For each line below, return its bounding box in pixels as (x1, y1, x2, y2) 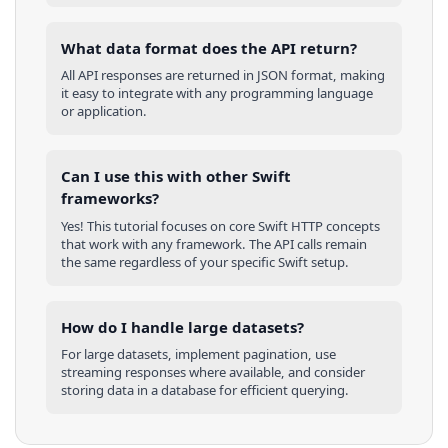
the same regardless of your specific (61, 252, 278, 271)
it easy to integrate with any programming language (61, 84, 373, 103)
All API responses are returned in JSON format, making (61, 66, 385, 85)
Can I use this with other (61, 166, 252, 187)
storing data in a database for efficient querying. (61, 381, 349, 400)
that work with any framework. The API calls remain (61, 234, 367, 253)
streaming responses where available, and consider (61, 363, 365, 382)
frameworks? (61, 188, 159, 209)
